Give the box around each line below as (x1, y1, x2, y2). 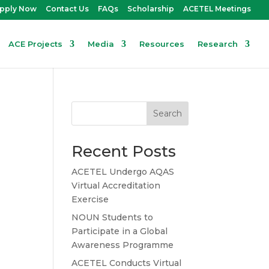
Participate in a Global (71, 226, 168, 237)
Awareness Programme (71, 240, 174, 250)
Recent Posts (71, 142, 177, 161)
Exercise (71, 194, 109, 205)
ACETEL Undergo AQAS (71, 166, 175, 177)
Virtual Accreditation (71, 180, 161, 191)
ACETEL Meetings (183, 4, 251, 13)
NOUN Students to (71, 212, 154, 223)
